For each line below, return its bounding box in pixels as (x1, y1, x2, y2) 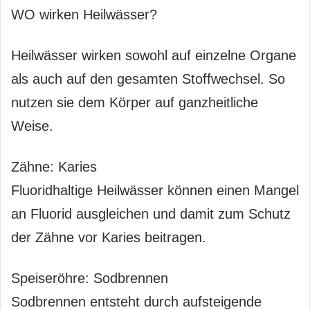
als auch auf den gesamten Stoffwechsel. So (11, 71, 285, 86)
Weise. (11, 118, 53, 134)
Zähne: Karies (11, 159, 97, 174)
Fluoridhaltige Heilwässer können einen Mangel (11, 183, 299, 198)
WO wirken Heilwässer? (11, 7, 157, 22)
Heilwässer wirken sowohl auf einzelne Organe (11, 48, 296, 63)
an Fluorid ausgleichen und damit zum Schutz (11, 206, 291, 221)
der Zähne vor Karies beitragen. (11, 230, 206, 245)
